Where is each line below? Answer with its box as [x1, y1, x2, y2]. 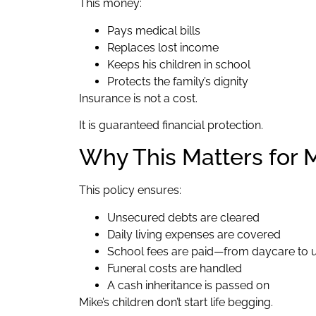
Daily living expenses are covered [107, 227, 281, 241]
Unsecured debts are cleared [107, 210, 260, 224]
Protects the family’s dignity [107, 74, 248, 88]
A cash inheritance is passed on [107, 278, 269, 292]
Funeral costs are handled [107, 261, 242, 275]
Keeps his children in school [107, 57, 250, 71]
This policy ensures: [79, 183, 181, 197]
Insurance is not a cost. [79, 91, 197, 105]
